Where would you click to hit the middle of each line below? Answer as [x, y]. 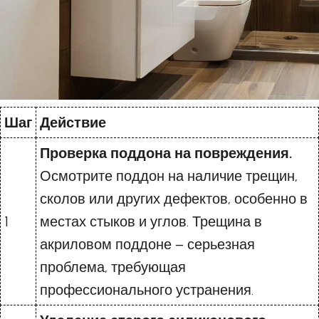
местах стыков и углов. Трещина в [151, 222]
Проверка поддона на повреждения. [166, 153]
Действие [73, 123]
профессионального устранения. [147, 290]
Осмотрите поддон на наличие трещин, [169, 176]
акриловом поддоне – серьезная [147, 245]
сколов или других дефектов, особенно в [174, 199]
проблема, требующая [113, 267]
